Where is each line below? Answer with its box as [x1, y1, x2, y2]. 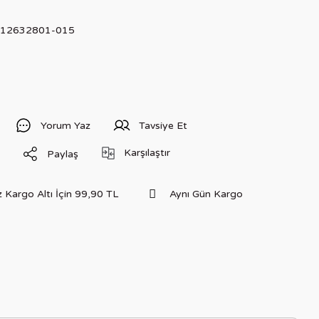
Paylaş [47, 147, 78, 160]
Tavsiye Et [139, 119, 187, 132]
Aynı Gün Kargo [169, 187, 243, 200]
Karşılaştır [124, 147, 170, 159]
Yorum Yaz [41, 119, 90, 132]
